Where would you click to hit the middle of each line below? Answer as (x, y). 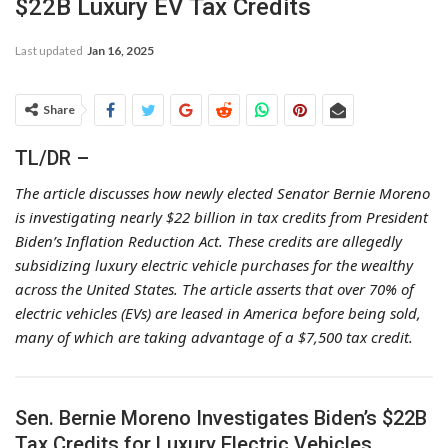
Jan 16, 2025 (120, 50)
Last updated (50, 50)
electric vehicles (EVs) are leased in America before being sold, (218, 312)
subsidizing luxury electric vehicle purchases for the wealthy (214, 264)
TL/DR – (52, 157)
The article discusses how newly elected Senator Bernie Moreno (222, 192)
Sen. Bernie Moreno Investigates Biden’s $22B (221, 417)
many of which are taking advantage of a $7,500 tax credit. (214, 336)
